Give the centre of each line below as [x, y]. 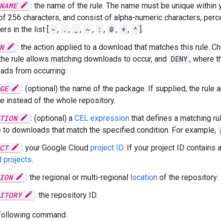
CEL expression [102, 118]
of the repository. [188, 177]
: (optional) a [53, 118]
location [144, 177]
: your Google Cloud [56, 148]
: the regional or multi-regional [78, 177]
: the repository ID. [66, 195]
